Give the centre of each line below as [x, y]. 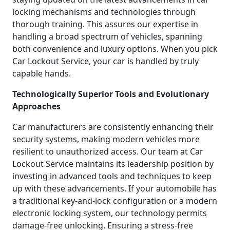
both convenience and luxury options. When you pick [115, 49]
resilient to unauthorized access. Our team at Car [108, 151]
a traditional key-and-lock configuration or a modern [115, 200]
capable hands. [42, 73]
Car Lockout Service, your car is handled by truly [106, 61]
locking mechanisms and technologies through [104, 12]
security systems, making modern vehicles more [106, 139]
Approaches [36, 106]
